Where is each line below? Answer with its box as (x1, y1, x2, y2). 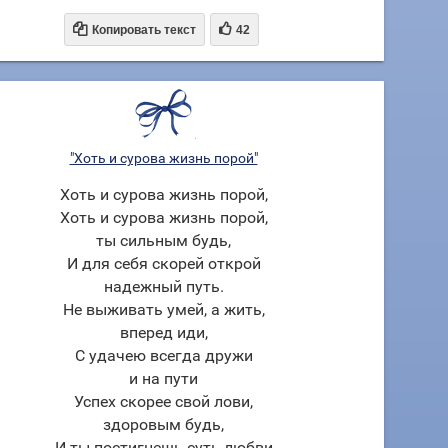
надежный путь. (103, 277, 224, 296)
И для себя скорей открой (66, 254, 261, 273)
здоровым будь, (103, 415, 224, 434)
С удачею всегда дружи (74, 346, 253, 365)
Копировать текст (91, 23, 196, 37)
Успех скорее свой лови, (74, 392, 253, 411)
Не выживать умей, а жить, (62, 300, 265, 319)
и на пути (129, 369, 198, 388)
